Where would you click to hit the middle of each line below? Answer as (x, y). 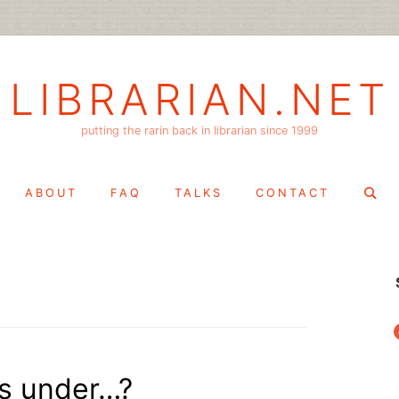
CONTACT (293, 192)
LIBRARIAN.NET (199, 99)
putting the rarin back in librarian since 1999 (199, 130)
